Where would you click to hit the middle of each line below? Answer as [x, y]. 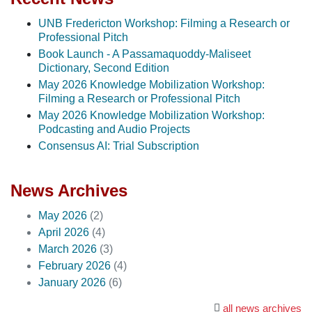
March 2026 [68, 249]
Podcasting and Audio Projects [114, 129]
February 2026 [75, 265]
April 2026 [64, 232]
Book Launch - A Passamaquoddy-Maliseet [145, 54]
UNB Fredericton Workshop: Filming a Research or [164, 23]
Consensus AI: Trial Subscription [119, 146]
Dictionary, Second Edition [104, 68]
